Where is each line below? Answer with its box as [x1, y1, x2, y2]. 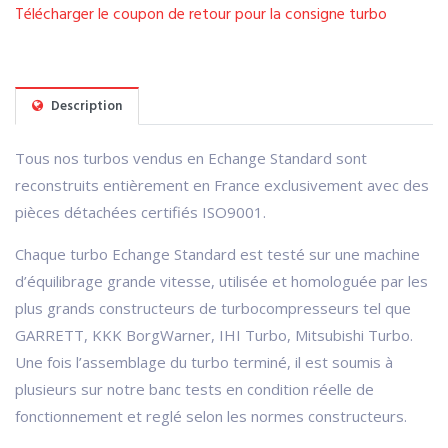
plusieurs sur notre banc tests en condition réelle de [15, 378, 374, 399]
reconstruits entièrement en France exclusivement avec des [15, 174, 429, 195]
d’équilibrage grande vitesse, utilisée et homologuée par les [15, 270, 428, 291]
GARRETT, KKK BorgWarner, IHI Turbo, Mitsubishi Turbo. [15, 324, 413, 345]
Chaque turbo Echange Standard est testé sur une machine [15, 243, 420, 264]
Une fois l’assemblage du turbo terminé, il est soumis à [15, 351, 393, 372]
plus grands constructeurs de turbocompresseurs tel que [15, 297, 411, 318]
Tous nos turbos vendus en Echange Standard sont [15, 147, 367, 168]
